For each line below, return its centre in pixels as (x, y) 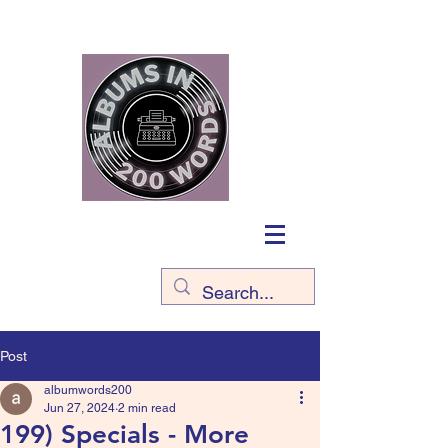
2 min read (147, 408)
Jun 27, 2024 (79, 408)
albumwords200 (88, 390)
